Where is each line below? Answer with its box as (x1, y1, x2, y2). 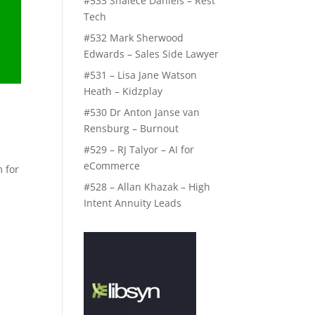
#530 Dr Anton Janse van (84, 105, 200, 119)
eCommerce (84, 159, 141, 172)
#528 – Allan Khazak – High (84, 180, 211, 193)
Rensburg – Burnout (84, 122, 179, 135)
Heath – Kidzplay (84, 84, 163, 98)
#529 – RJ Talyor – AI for (84, 143, 195, 156)
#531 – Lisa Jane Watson (84, 68, 198, 82)
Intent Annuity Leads (84, 196, 182, 210)
